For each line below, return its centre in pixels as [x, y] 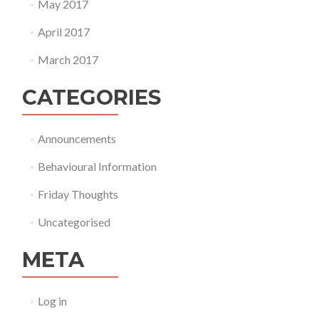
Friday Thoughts [78, 194]
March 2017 [68, 59]
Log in [52, 301]
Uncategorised [74, 222]
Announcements [77, 138]
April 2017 [63, 32]
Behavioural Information [97, 166]
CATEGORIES [91, 97]
